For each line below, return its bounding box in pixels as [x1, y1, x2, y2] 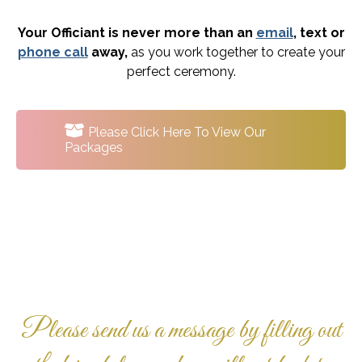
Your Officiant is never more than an [17, 24, 256, 40]
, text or [293, 24, 345, 40]
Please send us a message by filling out [20, 314, 342, 349]
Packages [65, 139, 123, 155]
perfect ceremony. [126, 63, 236, 79]
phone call [17, 44, 88, 60]
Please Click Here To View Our [85, 124, 266, 140]
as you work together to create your [127, 44, 345, 60]
